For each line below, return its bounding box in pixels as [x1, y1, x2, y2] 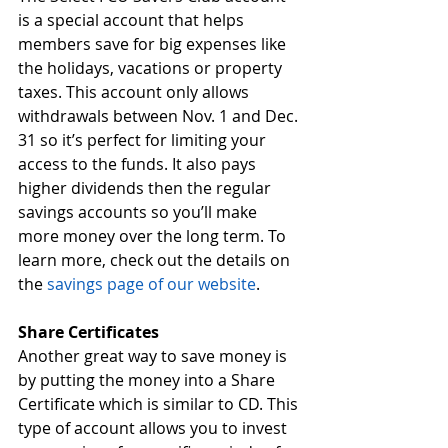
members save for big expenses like [18, 32, 290, 55]
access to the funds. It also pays [18, 152, 260, 175]
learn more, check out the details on [18, 248, 294, 271]
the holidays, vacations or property [18, 56, 286, 79]
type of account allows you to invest [18, 416, 291, 439]
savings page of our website [47, 272, 256, 295]
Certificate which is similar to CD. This [18, 392, 302, 415]
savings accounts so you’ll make [18, 200, 261, 223]
